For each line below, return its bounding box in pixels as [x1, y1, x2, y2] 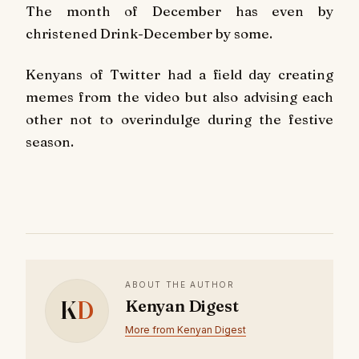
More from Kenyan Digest [125, 324, 246, 337]
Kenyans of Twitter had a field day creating [26, 66, 333, 83]
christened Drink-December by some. [26, 24, 272, 42]
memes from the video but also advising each [26, 88, 333, 106]
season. [26, 133, 74, 151]
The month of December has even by [26, 2, 333, 19]
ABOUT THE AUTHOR [125, 280, 235, 290]
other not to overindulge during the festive [26, 111, 333, 128]
